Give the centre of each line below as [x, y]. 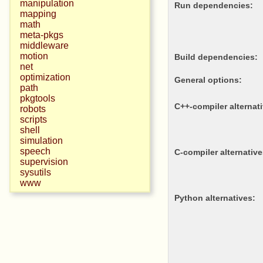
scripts [33, 119]
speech [35, 151]
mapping [38, 14]
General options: [212, 80]
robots [33, 109]
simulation [41, 141]
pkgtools [38, 98]
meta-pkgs [42, 35]
